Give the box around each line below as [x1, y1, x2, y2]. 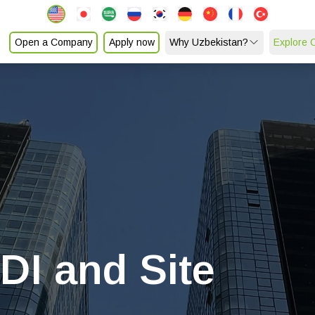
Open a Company [14, 37, 93, 48]
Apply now [108, 37, 155, 48]
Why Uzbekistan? [169, 37, 248, 48]
